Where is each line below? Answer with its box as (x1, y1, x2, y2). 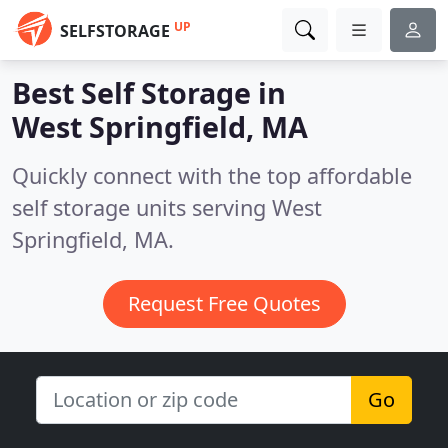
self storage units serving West (12, 193, 322, 222)
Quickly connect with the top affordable (12, 161, 412, 190)
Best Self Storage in (12, 73, 286, 112)
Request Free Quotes (127, 290, 321, 317)
